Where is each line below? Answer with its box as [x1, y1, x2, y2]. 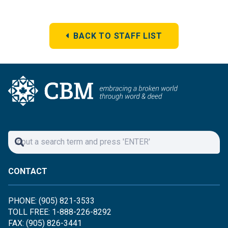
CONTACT [8, 166, 47, 176]
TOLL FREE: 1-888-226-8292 [8, 207, 111, 217]
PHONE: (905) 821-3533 [8, 195, 95, 206]
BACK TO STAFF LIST [73, 31, 162, 41]
